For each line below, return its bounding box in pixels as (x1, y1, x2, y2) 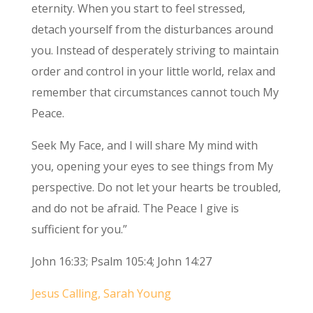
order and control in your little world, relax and (31, 64, 275, 80)
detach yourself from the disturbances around (31, 22, 273, 38)
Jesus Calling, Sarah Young (31, 286, 171, 302)
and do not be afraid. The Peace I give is (31, 201, 239, 217)
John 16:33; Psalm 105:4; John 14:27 (31, 254, 212, 270)
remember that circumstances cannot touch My (31, 85, 279, 101)
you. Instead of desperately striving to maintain (31, 43, 279, 59)
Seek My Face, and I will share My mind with (31, 138, 258, 154)
